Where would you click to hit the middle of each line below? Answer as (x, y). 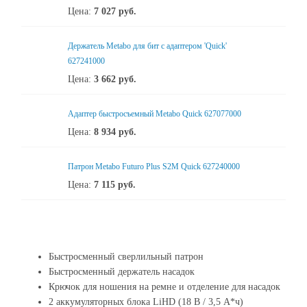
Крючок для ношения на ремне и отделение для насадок (164, 287)
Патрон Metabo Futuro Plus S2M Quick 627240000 (154, 167)
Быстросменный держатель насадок (122, 272)
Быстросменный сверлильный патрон (126, 257)
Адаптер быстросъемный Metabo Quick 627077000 (155, 114)
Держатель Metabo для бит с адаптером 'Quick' (147, 46)
